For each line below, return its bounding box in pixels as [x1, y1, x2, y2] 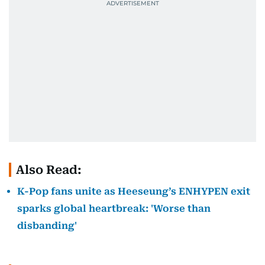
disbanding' [17, 220, 77, 231]
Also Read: [16, 163, 82, 177]
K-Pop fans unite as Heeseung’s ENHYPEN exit [17, 186, 250, 197]
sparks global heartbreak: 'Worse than [17, 203, 211, 214]
